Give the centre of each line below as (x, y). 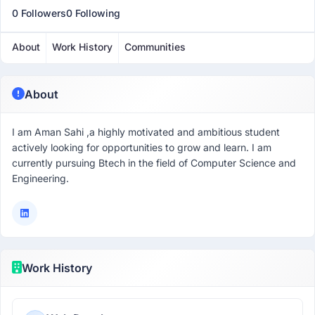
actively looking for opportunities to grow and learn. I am (142, 147)
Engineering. (40, 178)
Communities (155, 47)
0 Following (93, 13)
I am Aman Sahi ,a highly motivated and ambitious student (146, 132)
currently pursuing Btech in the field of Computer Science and (154, 163)
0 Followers (39, 13)
